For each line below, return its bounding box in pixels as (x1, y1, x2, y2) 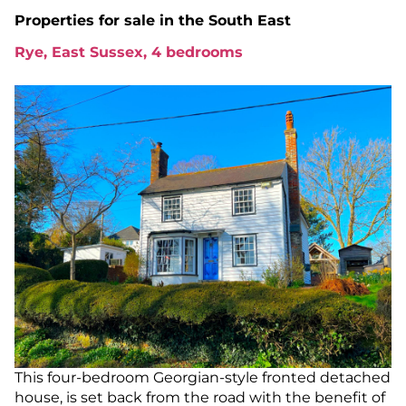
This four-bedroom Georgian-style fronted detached (14, 369, 391, 387)
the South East (179, 11, 291, 29)
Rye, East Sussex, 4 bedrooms (14, 43, 243, 62)
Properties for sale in (14, 11, 179, 29)
